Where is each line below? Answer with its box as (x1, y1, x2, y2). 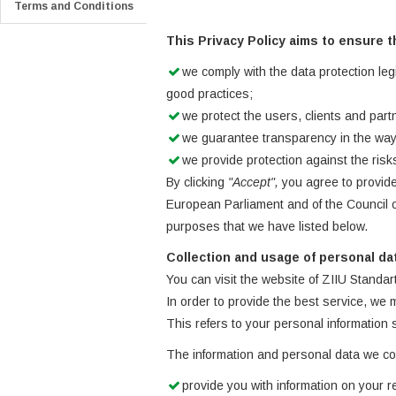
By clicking (166, 175, 228, 189)
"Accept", (228, 175, 278, 189)
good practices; (166, 87, 253, 101)
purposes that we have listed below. (166, 219, 368, 233)
